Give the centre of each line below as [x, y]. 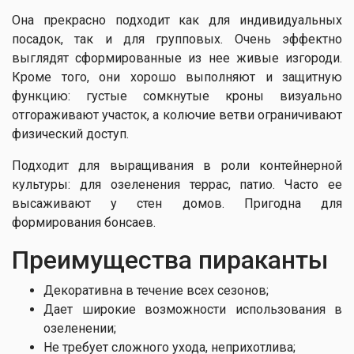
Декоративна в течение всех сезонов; [156, 290]
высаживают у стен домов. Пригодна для [177, 203]
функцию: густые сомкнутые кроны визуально [177, 96]
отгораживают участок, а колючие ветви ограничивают [177, 115]
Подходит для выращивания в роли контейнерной [177, 166]
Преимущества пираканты [170, 260]
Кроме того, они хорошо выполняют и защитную [177, 77]
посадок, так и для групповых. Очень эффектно [177, 39]
